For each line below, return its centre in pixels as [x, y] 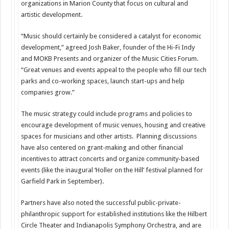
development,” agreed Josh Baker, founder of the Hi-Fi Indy [108, 48]
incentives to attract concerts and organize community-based [110, 159]
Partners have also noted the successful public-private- [101, 203]
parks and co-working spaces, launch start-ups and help [102, 81]
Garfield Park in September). [62, 181]
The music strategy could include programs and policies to [106, 114]
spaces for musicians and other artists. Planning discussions [109, 136]
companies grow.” [48, 93]
